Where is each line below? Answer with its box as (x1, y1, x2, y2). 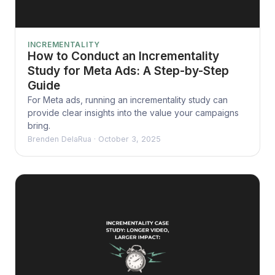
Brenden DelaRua (28, 134, 91, 144)
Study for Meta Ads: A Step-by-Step (28, 63, 229, 78)
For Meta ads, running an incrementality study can (28, 94, 228, 105)
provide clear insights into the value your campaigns (28, 107, 239, 118)
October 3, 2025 (98, 134, 161, 144)
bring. (28, 120, 50, 131)
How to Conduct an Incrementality (28, 48, 219, 63)
